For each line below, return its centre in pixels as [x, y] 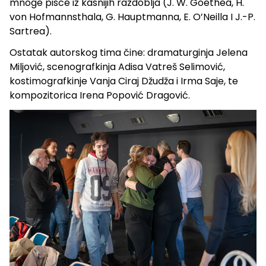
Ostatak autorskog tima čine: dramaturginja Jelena [129, 53]
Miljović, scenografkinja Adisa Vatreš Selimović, [117, 67]
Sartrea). [31, 31]
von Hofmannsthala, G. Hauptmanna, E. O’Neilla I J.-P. [132, 17]
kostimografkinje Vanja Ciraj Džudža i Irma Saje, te [124, 81]
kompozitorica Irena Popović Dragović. [100, 96]
